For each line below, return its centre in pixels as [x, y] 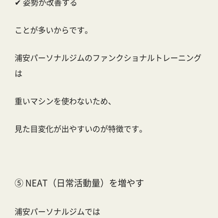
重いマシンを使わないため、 [65, 101]
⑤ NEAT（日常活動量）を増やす [79, 183]
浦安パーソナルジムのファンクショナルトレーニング [108, 58]
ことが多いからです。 [54, 30]
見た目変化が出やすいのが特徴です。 [81, 129]
